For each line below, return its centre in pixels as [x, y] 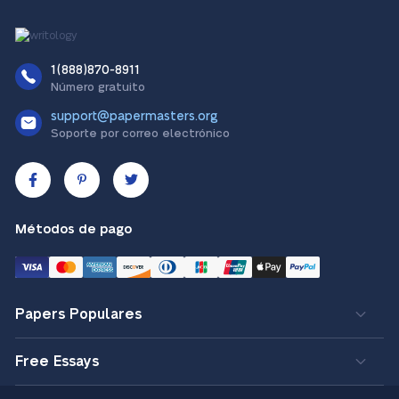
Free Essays [57, 361]
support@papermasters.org [134, 116]
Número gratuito [98, 87]
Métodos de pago [73, 229]
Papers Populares [78, 314]
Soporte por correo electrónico [140, 133]
